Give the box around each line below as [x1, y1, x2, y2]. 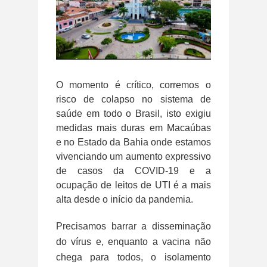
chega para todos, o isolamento [56, 252, 211, 262]
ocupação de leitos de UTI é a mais [56, 179, 211, 190]
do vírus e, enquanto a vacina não [56, 236, 211, 247]
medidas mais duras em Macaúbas [56, 122, 211, 133]
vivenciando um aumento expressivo [56, 151, 211, 162]
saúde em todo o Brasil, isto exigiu [56, 108, 211, 119]
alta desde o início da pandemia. [56, 194, 193, 204]
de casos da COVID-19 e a [56, 165, 211, 176]
